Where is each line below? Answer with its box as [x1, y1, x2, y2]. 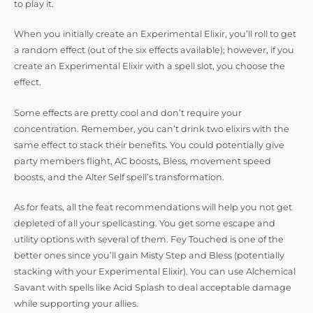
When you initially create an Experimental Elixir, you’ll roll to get [14, 29, 296, 40]
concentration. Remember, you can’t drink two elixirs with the [14, 123, 289, 134]
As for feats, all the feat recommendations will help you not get [14, 201, 292, 212]
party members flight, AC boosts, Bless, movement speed [14, 155, 271, 166]
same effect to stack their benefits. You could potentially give [14, 139, 284, 150]
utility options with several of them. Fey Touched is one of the [14, 233, 284, 245]
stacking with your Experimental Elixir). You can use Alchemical [14, 265, 296, 277]
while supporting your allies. [14, 298, 138, 309]
